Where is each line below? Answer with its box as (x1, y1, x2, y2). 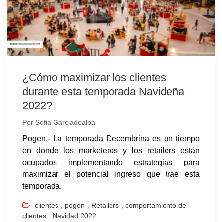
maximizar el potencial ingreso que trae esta (22, 170, 200, 178)
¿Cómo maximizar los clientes (22, 71, 166, 84)
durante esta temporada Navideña (22, 85, 184, 98)
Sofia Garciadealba (35, 118, 95, 126)
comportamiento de (125, 201, 186, 209)
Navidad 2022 (53, 212, 96, 220)
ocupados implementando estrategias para (22, 158, 200, 166)
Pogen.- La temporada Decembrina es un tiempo (22, 134, 200, 143)
